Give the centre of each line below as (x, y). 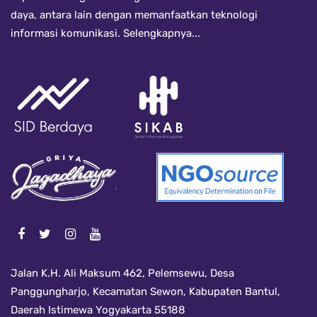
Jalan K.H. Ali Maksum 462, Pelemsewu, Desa (122, 273)
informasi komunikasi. (65, 33)
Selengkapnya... (160, 33)
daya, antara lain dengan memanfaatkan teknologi (134, 15)
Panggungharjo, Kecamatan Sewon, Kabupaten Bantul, (145, 291)
